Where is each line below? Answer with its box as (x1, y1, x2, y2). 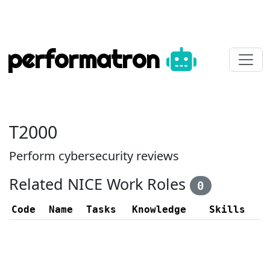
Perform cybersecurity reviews (9, 148, 179, 164)
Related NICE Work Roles (9, 174, 190, 194)
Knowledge (132, 203, 186, 215)
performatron (7, 45, 166, 74)
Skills (209, 203, 245, 215)
